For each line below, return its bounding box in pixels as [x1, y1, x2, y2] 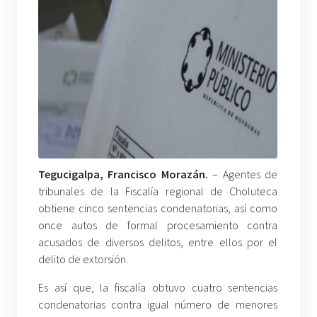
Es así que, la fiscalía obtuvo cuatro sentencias [38, 280, 278, 295]
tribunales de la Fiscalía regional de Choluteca [38, 184, 278, 199]
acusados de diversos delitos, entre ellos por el [38, 235, 278, 250]
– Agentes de [212, 167, 278, 182]
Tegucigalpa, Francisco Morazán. [38, 167, 213, 182]
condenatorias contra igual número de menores [38, 297, 278, 312]
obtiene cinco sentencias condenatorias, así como [38, 201, 278, 216]
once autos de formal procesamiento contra [38, 218, 278, 233]
